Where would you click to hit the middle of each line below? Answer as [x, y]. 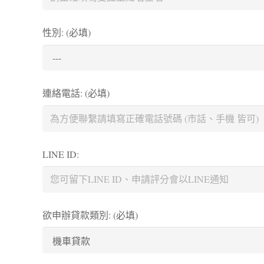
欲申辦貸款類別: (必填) [90, 214]
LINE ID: [61, 154]
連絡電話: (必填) [76, 93]
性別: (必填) [67, 32]
